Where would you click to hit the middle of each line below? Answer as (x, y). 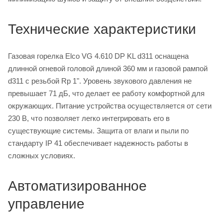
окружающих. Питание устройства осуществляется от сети (110, 106)
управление (46, 204)
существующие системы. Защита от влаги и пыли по (98, 130)
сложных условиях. (42, 155)
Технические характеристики (102, 29)
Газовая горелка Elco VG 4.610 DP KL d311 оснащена (98, 56)
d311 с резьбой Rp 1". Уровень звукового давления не (100, 81)
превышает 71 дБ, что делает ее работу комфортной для (106, 93)
